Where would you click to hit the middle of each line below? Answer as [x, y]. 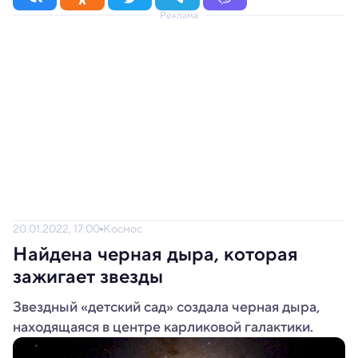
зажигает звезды [88, 276]
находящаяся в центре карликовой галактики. [163, 327]
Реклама [179, 15]
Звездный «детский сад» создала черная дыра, [166, 307]
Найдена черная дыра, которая [155, 254]
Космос [123, 229]
